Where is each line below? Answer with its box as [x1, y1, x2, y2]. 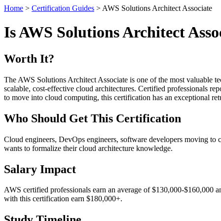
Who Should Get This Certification [4, 111, 181, 125]
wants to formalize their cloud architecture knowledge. [4, 144, 173, 152]
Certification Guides [32, 4, 94, 12]
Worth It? [4, 52, 54, 65]
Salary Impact [4, 162, 76, 176]
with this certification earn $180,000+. [4, 194, 122, 203]
